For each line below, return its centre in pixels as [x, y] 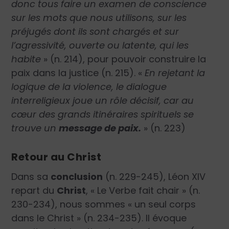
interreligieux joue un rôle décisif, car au [103, 100]
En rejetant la [175, 73]
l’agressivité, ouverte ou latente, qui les [100, 45]
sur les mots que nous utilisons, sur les [99, 17]
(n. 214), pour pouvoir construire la [127, 59]
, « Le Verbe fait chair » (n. [143, 191]
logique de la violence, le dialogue [89, 86]
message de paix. [100, 128]
